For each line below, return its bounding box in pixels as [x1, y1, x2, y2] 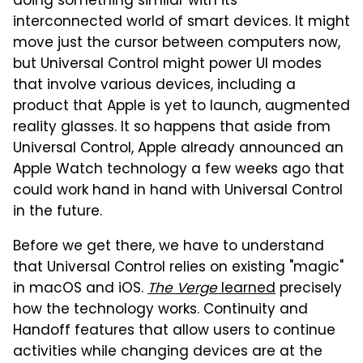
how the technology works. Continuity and [13, 299, 308, 322]
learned [217, 278, 275, 301]
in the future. [13, 201, 102, 224]
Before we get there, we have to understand [13, 236, 324, 259]
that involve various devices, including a [13, 75, 296, 98]
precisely [275, 278, 342, 301]
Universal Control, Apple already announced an [13, 138, 344, 161]
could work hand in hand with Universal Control [13, 180, 343, 203]
